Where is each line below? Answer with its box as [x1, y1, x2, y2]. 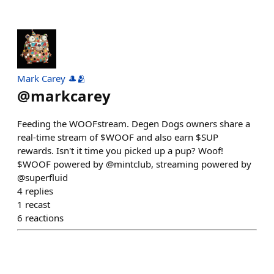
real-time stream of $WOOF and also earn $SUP [17, 131, 218, 143]
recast [25, 198, 50, 210]
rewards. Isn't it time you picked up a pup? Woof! [17, 144, 223, 157]
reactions [25, 212, 64, 224]
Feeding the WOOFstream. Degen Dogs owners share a [17, 117, 250, 130]
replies [25, 185, 53, 197]
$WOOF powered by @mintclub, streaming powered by [17, 158, 251, 170]
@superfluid [17, 171, 68, 183]
